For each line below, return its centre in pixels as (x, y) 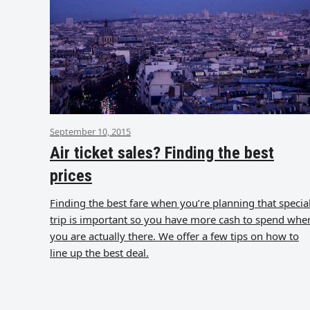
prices (71, 175)
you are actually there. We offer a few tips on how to (174, 236)
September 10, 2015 (90, 131)
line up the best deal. (99, 252)
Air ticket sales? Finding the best (162, 153)
